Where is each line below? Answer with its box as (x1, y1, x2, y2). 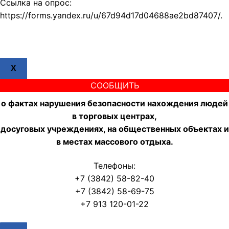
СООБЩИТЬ (90, 80, 139, 90)
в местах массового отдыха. (56, 136, 173, 147)
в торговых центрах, (72, 110, 157, 121)
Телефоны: (94, 161, 135, 171)
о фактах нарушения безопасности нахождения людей (1, 98, 228, 108)
